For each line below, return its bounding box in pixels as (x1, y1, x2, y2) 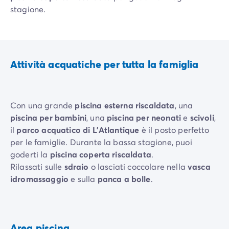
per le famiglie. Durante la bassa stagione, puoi (10, 136, 192, 148)
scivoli (190, 112, 214, 123)
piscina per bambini (10, 112, 87, 123)
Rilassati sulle (10, 161, 64, 172)
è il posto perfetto (139, 124, 210, 135)
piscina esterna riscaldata (75, 100, 175, 111)
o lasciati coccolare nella (88, 161, 188, 172)
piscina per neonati (107, 112, 181, 123)
